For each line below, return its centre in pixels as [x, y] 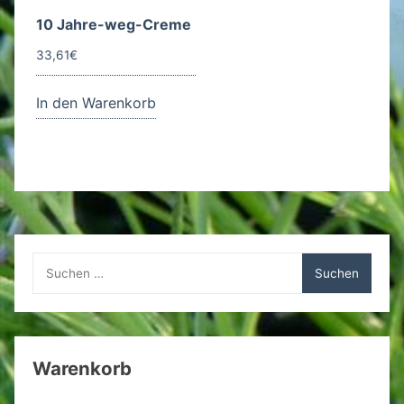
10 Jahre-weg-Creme [114, 25]
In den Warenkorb [96, 103]
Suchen [54, 261]
